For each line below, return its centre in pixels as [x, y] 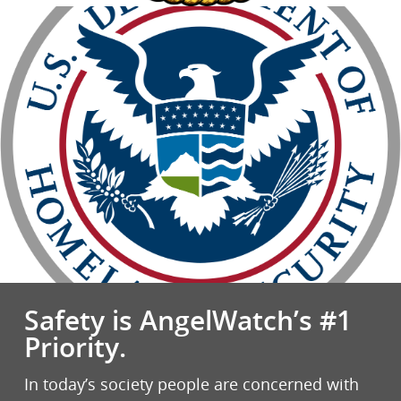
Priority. [75, 347]
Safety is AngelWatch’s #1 [188, 320]
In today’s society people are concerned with [191, 384]
